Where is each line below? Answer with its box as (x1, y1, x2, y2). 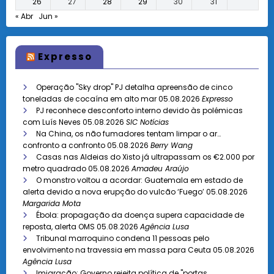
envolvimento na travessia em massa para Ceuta (23, 244, 211, 255)
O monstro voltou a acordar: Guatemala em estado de (36, 174, 243, 185)
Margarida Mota (23, 198, 81, 209)
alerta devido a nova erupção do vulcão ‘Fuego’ (23, 186, 204, 197)
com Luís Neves (23, 116, 81, 127)
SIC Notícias (126, 116, 169, 127)
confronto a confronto (23, 139, 105, 150)
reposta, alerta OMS (23, 221, 95, 232)
